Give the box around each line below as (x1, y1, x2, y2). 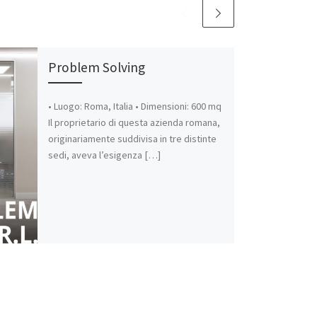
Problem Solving (47, 58, 145, 76)
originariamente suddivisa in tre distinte (47, 132, 217, 146)
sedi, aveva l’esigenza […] (47, 149, 161, 162)
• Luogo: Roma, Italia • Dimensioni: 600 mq (47, 100, 221, 113)
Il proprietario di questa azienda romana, (47, 116, 220, 129)
